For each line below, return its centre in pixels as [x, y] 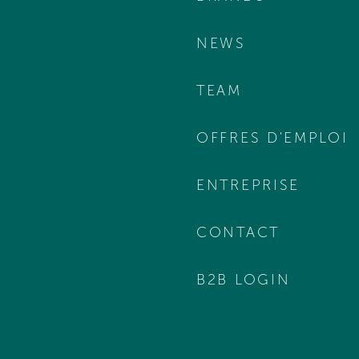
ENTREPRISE [248, 185]
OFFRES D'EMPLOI [272, 138]
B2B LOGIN [244, 280]
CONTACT [238, 232]
